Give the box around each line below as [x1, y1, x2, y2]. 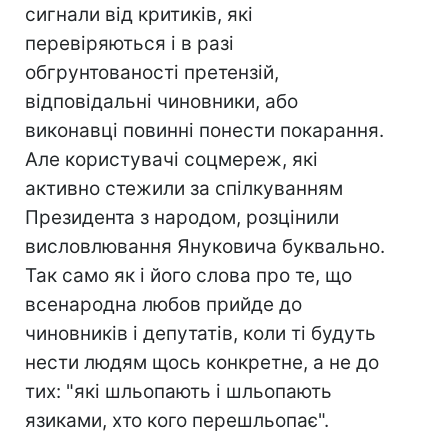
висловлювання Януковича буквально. [25, 235, 385, 259]
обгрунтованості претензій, [25, 61, 279, 85]
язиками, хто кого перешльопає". [25, 409, 329, 433]
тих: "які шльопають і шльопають [25, 380, 332, 404]
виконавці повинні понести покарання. [25, 119, 384, 143]
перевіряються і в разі [25, 32, 234, 56]
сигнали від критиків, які [25, 3, 253, 27]
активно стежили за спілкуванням [25, 177, 343, 201]
